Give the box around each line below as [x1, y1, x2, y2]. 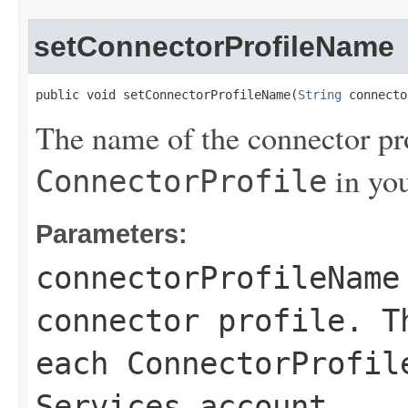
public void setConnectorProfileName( [36, 87, 298, 102]
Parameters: [36, 219, 188, 249]
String [298, 87, 342, 102]
